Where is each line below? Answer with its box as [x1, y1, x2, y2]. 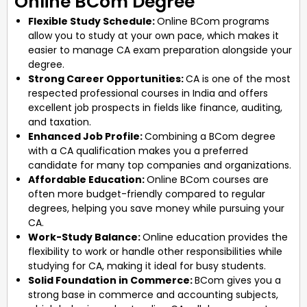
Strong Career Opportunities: [28, 71, 186, 86]
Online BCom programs [157, 14, 269, 28]
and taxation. [28, 114, 91, 129]
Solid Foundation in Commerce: [28, 273, 195, 287]
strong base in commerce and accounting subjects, [28, 287, 278, 302]
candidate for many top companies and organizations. [28, 158, 291, 172]
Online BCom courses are [147, 172, 269, 186]
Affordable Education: [28, 172, 147, 186]
